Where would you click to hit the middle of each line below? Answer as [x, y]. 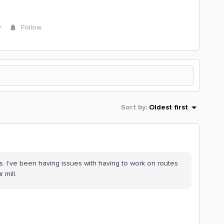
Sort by [133, 107]
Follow [31, 27]
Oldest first [168, 107]
